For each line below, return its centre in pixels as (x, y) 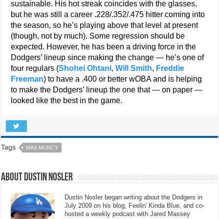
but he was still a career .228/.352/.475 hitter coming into (108, 14)
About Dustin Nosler (37, 178)
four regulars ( (35, 68)
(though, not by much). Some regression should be (98, 36)
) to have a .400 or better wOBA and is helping (123, 79)
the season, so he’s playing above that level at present (105, 25)
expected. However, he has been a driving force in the (104, 47)
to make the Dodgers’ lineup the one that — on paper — (107, 90)
